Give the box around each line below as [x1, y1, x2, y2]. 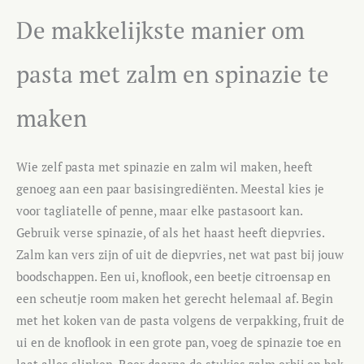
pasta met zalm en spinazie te [16, 58, 329, 89]
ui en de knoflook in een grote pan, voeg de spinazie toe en [16, 334, 341, 350]
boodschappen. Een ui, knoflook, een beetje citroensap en [16, 268, 331, 284]
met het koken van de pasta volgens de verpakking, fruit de [16, 312, 344, 328]
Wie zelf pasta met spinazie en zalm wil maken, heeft [16, 158, 313, 175]
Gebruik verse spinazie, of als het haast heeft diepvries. [16, 224, 324, 240]
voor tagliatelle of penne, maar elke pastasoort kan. [16, 202, 302, 219]
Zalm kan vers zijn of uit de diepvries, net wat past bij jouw [16, 246, 344, 262]
